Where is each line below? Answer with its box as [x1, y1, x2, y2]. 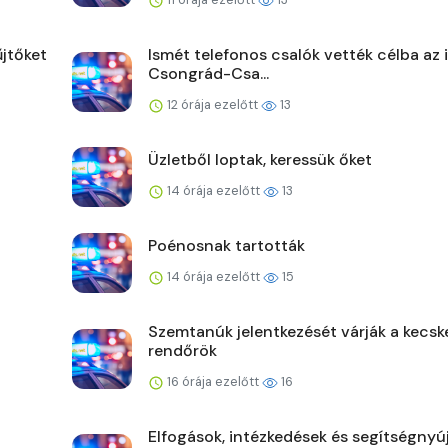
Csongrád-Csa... [148, 63, 269, 85]
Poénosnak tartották [148, 235, 305, 257]
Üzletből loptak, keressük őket [148, 149, 372, 171]
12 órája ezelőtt [164, 96, 261, 114]
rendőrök [148, 340, 217, 362]
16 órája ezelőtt [164, 373, 262, 391]
